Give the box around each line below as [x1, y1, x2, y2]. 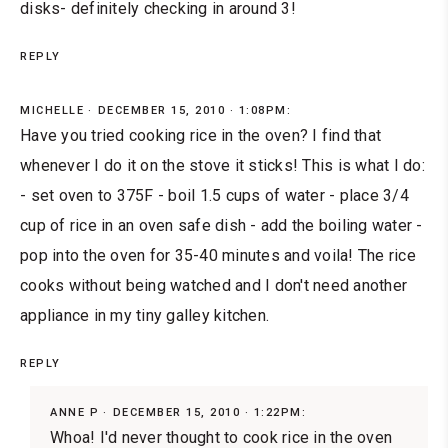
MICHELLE [20, 104, 84, 118]
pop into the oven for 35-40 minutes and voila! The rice [20, 246, 416, 266]
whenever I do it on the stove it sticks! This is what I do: [20, 156, 425, 176]
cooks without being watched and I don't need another [20, 276, 407, 296]
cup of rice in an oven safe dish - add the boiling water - [20, 216, 423, 236]
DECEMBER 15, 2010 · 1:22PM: [112, 406, 306, 420]
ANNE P [50, 406, 99, 420]
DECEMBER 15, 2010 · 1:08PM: [97, 104, 291, 118]
